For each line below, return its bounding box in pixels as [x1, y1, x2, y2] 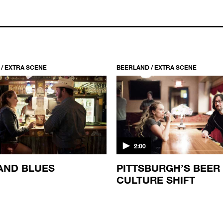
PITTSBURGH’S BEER [116, 161, 220, 174]
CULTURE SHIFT [116, 173, 195, 186]
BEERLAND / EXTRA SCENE [116, 63, 197, 71]
